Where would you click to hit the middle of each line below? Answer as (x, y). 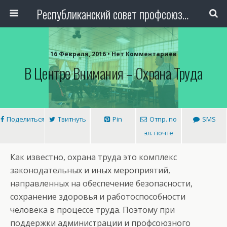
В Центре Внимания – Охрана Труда (113, 73)
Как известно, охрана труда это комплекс (93, 157)
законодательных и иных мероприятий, (90, 170)
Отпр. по (163, 119)
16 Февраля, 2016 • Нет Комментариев (113, 54)
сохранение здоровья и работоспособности (98, 197)
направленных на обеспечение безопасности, (101, 183)
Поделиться (25, 119)
